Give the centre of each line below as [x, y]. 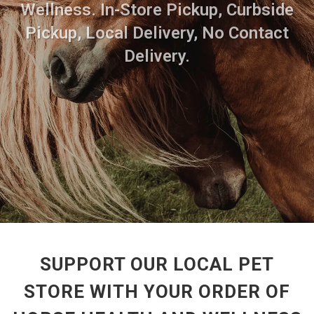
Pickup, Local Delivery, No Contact [157, 33]
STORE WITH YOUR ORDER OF [157, 292]
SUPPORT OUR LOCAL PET [157, 264]
